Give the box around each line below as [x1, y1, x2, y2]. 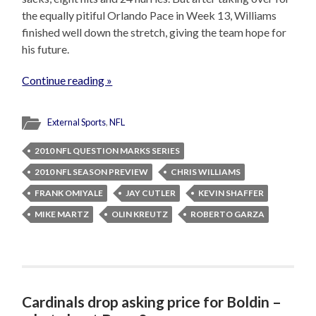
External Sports [47, 116, 107, 128]
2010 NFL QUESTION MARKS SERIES [35, 145, 181, 157]
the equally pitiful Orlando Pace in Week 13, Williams [22, 8, 277, 23]
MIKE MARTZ [35, 209, 90, 220]
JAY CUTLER [126, 188, 176, 199]
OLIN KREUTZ [111, 209, 169, 220]
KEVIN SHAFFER [198, 188, 265, 199]
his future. [22, 42, 70, 56]
